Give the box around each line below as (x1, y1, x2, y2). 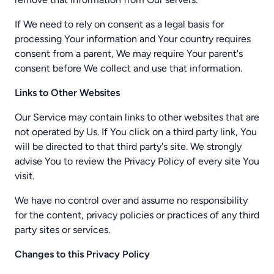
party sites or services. (15, 224, 110, 235)
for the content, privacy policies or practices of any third (15, 209, 259, 221)
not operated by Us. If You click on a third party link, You (15, 126, 257, 138)
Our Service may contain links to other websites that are (15, 111, 259, 123)
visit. (15, 170, 34, 182)
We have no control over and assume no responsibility (15, 194, 248, 206)
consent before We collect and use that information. (15, 62, 242, 74)
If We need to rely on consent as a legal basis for (15, 18, 224, 30)
